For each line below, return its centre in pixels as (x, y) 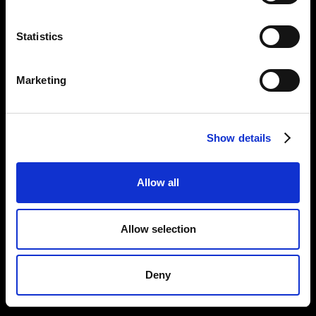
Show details (239, 138)
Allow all (158, 182)
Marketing (41, 80)
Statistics (39, 36)
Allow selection (158, 229)
